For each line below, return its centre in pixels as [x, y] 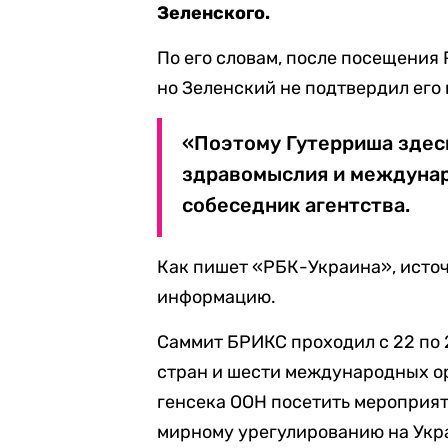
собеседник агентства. [296, 205]
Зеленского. [214, 13]
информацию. [217, 297]
